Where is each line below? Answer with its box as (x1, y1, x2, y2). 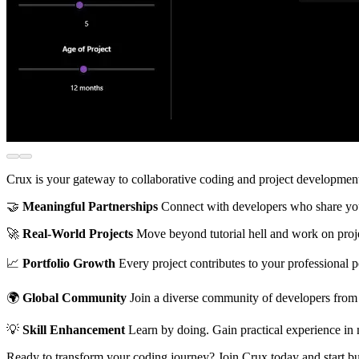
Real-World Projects (22, 226, 133, 240)
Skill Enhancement (22, 322, 128, 337)
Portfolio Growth (22, 256, 115, 270)
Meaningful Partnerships (22, 199, 158, 213)
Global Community (22, 290, 127, 305)
